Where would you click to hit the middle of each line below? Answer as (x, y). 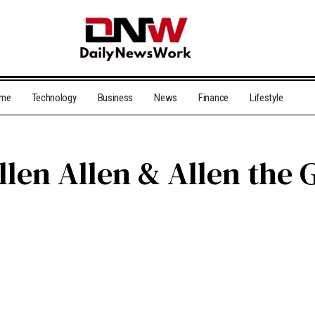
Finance (213, 98)
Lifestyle (266, 98)
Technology (54, 98)
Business (115, 98)
